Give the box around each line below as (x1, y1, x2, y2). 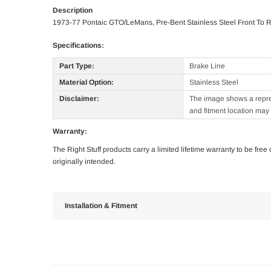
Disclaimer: (59, 94, 99, 103)
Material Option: (59, 78, 114, 87)
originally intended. (53, 157, 116, 166)
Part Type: (59, 62, 94, 71)
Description (53, 6, 93, 15)
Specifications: (53, 41, 104, 50)
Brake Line (189, 62, 225, 71)
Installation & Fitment (65, 201, 137, 211)
